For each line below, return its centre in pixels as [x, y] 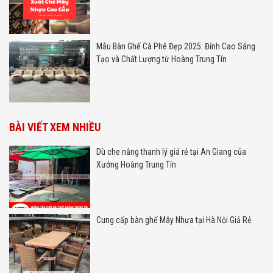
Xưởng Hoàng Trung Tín [136, 164]
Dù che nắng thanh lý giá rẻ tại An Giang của [171, 151]
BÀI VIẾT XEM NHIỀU [55, 127]
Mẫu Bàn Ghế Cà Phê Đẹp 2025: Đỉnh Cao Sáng [175, 46]
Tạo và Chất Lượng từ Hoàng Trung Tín [161, 59]
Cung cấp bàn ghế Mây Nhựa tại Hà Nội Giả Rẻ [174, 220]
